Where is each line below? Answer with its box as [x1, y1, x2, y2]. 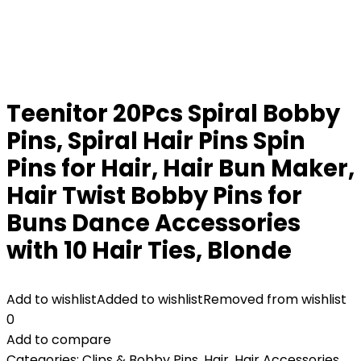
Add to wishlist [6, 290, 97, 309]
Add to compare [6, 330, 111, 349]
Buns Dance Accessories [6, 207, 301, 239]
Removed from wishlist [203, 290, 346, 309]
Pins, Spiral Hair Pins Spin [6, 125, 305, 157]
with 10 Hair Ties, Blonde [6, 234, 292, 267]
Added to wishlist [97, 290, 203, 309]
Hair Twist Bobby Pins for [6, 180, 302, 212]
